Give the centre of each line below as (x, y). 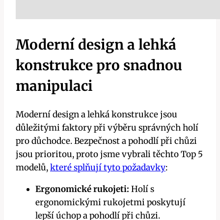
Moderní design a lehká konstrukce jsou (96, 114)
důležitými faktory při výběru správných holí (107, 127)
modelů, (33, 167)
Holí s (142, 189)
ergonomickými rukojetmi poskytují (110, 202)
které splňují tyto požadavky (108, 167)
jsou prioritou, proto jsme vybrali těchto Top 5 (109, 154)
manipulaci (54, 86)
